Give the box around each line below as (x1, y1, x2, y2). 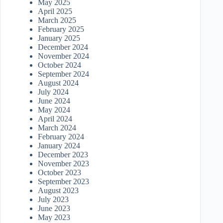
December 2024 (38, 43, 88, 52)
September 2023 (38, 177, 89, 186)
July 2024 (38, 88, 69, 97)
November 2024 (38, 52, 89, 61)
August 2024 (38, 79, 79, 88)
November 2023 (38, 159, 89, 168)
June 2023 (38, 204, 70, 213)
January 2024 (38, 141, 80, 150)
